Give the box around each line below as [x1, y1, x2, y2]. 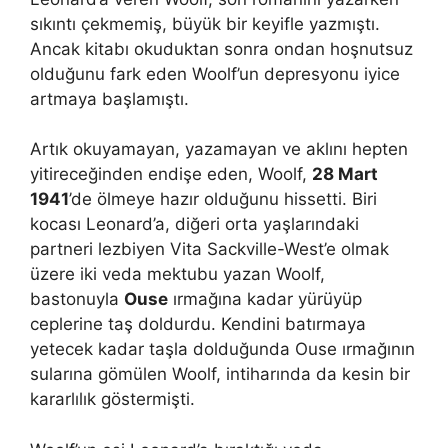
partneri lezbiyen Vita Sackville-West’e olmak [30, 239, 389, 259]
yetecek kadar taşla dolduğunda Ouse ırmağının [30, 339, 415, 359]
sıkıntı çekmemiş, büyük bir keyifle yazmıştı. [30, 13, 380, 34]
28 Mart [312, 164, 378, 184]
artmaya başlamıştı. [30, 88, 189, 109]
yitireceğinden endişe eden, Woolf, [30, 164, 312, 184]
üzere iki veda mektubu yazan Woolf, [30, 264, 325, 284]
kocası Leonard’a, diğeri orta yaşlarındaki [30, 214, 359, 234]
